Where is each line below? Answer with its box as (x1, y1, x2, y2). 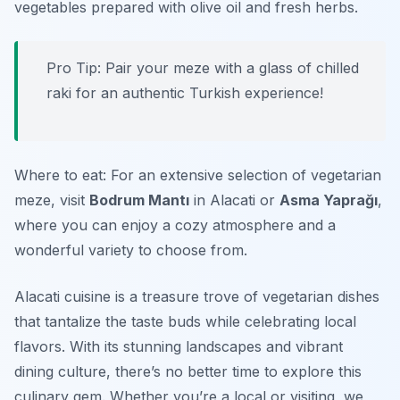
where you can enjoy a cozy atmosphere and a (14, 216, 336, 235)
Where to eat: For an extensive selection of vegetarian (14, 166, 381, 185)
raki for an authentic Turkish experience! (46, 84, 323, 103)
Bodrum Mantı (89, 191, 189, 210)
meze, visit (14, 191, 89, 210)
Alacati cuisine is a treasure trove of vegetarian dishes (14, 287, 379, 306)
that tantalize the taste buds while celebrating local (14, 312, 356, 331)
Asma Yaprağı (279, 191, 378, 210)
